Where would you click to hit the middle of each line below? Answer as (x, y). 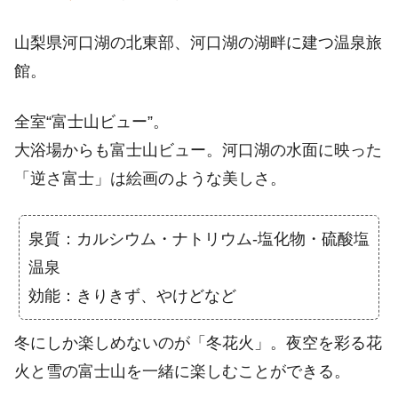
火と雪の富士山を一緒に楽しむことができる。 (182, 372)
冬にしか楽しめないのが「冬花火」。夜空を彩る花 (198, 343)
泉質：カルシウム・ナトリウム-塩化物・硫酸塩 (199, 239)
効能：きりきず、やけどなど (132, 296)
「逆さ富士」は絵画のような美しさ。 (150, 179)
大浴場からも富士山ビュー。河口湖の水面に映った (198, 151)
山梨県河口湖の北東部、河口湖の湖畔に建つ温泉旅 (198, 42)
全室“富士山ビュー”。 (92, 122)
